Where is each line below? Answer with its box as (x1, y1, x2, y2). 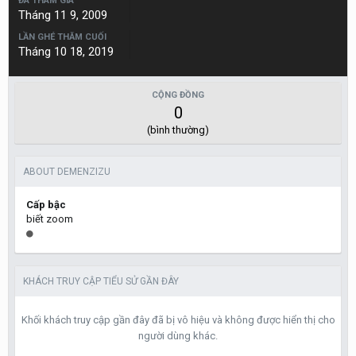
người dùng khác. (138, 330, 218, 342)
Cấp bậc (26, 199, 66, 211)
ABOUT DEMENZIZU (23, 166, 110, 177)
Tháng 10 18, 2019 (18, 44, 114, 59)
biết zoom (26, 213, 73, 225)
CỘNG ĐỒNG (152, 90, 204, 100)
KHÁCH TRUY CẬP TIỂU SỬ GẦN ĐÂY (23, 276, 179, 287)
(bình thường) (147, 124, 209, 136)
